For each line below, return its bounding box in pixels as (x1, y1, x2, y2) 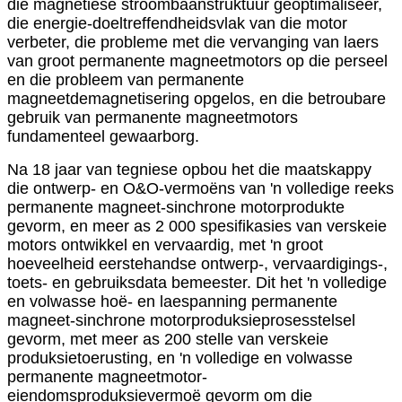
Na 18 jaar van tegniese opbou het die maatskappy (7, 160, 371, 179)
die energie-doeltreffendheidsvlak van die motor (7, 13, 347, 32)
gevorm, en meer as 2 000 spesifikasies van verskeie (7, 216, 387, 235)
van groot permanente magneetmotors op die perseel (7, 51, 388, 70)
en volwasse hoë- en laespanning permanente (7, 292, 337, 310)
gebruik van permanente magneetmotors (7, 108, 298, 127)
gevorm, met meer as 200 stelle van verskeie (7, 329, 328, 348)
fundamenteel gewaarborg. (7, 127, 199, 145)
